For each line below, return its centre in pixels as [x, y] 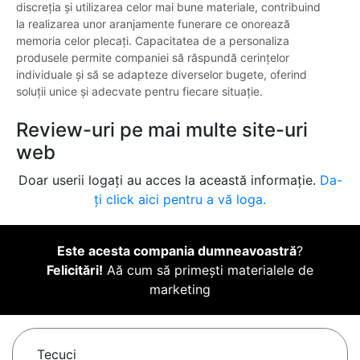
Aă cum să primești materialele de [208, 270]
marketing [180, 290]
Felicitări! [75, 270]
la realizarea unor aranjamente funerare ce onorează [153, 24]
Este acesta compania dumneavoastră [177, 251]
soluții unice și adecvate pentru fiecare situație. [139, 92]
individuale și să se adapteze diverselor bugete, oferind [162, 75]
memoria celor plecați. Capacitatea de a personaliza [153, 41]
